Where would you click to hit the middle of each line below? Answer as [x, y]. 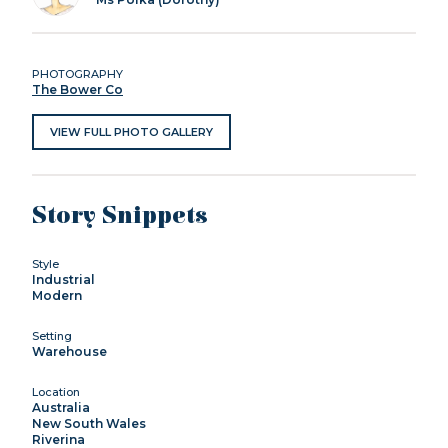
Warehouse [69, 351]
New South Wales [89, 423]
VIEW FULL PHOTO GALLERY [131, 131]
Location [56, 391]
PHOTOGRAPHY [77, 73]
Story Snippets [120, 215]
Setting [52, 335]
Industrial [63, 279]
